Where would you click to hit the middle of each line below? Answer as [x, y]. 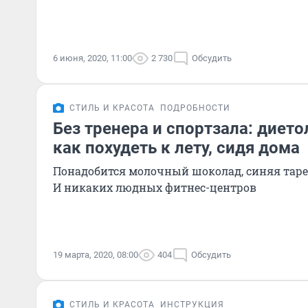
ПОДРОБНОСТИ [195, 108]
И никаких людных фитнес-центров [155, 187]
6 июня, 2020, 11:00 [92, 58]
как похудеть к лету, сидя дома [176, 148]
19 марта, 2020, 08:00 [96, 255]
